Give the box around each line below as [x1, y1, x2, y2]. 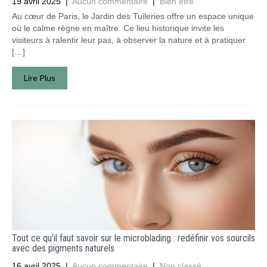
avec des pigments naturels [12, 243, 114, 254]
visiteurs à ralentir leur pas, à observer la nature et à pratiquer [12, 35, 246, 45]
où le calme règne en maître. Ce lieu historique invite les [12, 23, 224, 33]
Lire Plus [24, 73, 55, 83]
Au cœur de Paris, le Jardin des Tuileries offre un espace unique [12, 11, 254, 21]
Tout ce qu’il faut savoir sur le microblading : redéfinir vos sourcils [12, 232, 255, 244]
